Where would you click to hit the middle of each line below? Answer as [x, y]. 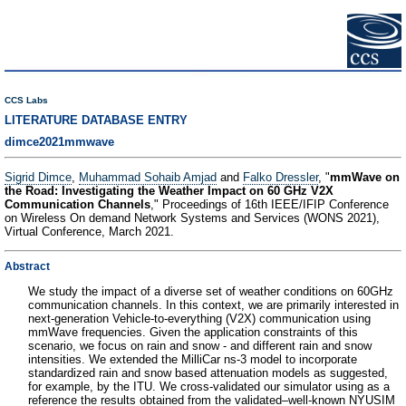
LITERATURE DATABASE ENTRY [96, 121]
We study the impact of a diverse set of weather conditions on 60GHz [211, 291]
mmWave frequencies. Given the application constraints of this [193, 332]
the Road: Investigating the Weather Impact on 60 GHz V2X [169, 191]
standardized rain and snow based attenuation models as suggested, [208, 372]
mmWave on [365, 178]
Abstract [27, 266]
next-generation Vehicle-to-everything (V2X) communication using [199, 318]
